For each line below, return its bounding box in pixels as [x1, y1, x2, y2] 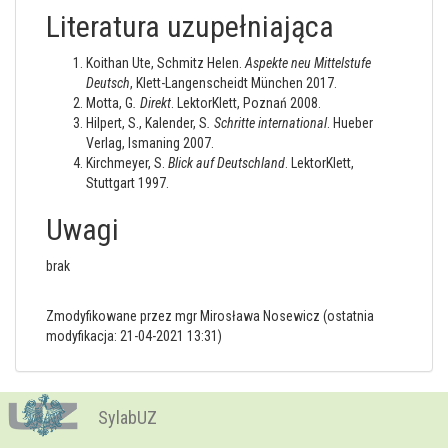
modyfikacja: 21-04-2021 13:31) [46, 328, 222, 344]
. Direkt [133, 95, 171, 111]
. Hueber [327, 115, 373, 131]
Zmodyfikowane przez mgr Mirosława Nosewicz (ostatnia [46, 308, 374, 324]
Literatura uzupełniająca [46, 9, 334, 44]
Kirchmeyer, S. [86, 155, 168, 171]
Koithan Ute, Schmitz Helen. [86, 55, 245, 71]
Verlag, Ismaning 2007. [86, 135, 214, 151]
